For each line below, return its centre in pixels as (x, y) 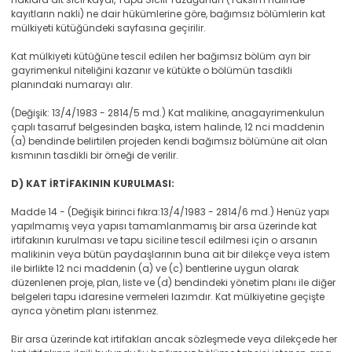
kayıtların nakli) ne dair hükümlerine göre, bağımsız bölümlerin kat (168, 14)
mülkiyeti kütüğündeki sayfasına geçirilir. (108, 28)
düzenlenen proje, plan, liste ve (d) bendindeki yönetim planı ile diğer (173, 282)
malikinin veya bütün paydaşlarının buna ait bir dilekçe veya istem (170, 254)
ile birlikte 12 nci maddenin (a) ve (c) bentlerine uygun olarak (155, 268)
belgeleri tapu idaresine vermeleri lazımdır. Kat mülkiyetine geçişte (168, 297)
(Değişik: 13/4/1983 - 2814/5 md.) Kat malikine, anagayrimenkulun (168, 113)
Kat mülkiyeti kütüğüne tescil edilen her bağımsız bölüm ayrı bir (161, 56)
